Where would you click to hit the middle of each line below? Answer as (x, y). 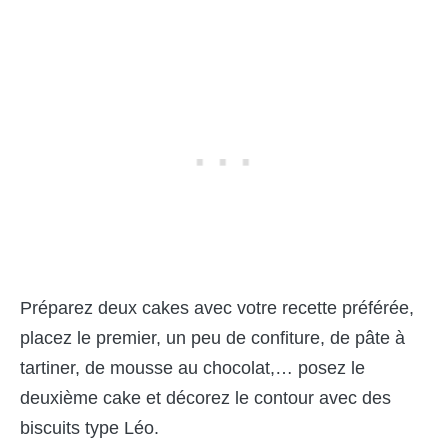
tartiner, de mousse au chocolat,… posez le (192, 368)
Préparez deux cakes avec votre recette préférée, (217, 308)
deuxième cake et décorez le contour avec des (205, 398)
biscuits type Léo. (89, 428)
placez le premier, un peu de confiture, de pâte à (212, 338)
